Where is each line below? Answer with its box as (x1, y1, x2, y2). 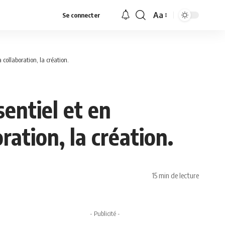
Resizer (153, 29, 180, 40)
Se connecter (62, 11, 101, 19)
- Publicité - (90, 209, 121, 218)
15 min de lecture (152, 170, 199, 180)
